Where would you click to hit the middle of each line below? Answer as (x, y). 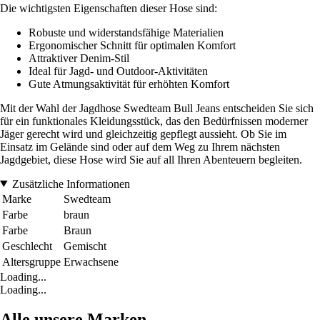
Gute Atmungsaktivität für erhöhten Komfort (129, 84)
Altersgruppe (31, 261)
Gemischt (85, 246)
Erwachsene (91, 261)
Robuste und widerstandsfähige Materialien (126, 32)
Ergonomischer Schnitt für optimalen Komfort (132, 45)
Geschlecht (27, 246)
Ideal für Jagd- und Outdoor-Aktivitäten (118, 71)
